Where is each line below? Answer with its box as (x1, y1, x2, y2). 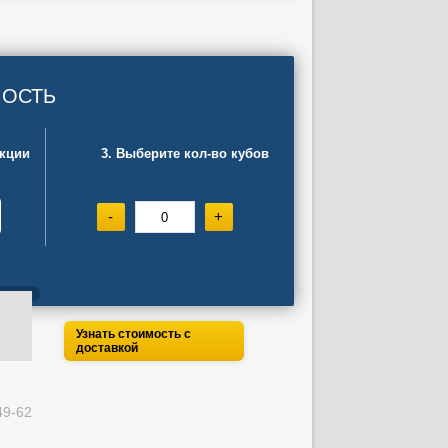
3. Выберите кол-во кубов (100, 146, 269, 161)
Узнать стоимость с (75, 327, 191, 341)
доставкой (75, 341, 138, 355)
